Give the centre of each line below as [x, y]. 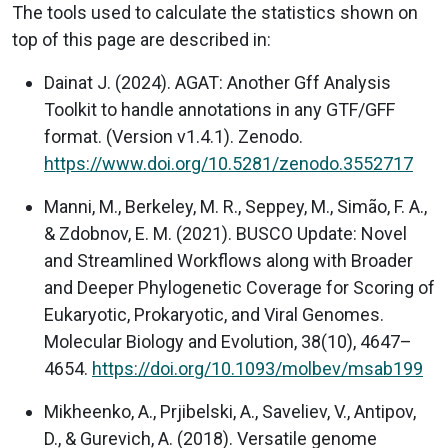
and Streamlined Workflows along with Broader [228, 260]
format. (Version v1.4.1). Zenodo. [173, 136]
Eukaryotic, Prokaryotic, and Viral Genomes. [214, 314]
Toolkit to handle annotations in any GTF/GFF [219, 109]
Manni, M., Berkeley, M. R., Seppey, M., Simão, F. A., [235, 206]
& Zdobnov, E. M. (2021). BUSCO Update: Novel [225, 233]
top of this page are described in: [141, 39]
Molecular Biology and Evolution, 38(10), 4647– [228, 341]
